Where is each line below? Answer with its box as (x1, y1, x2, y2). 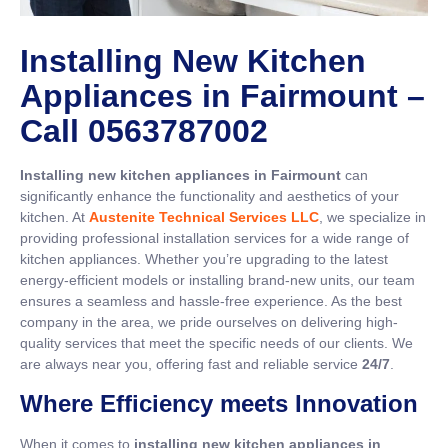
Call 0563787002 (20, 113, 268, 150)
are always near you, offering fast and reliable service (20, 356, 362, 373)
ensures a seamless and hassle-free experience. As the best (20, 293, 402, 310)
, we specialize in (319, 209, 426, 226)
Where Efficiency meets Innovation (20, 389, 418, 417)
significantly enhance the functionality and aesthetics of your (20, 188, 399, 205)
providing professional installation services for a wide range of (20, 230, 409, 247)
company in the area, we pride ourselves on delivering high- (20, 314, 398, 331)
